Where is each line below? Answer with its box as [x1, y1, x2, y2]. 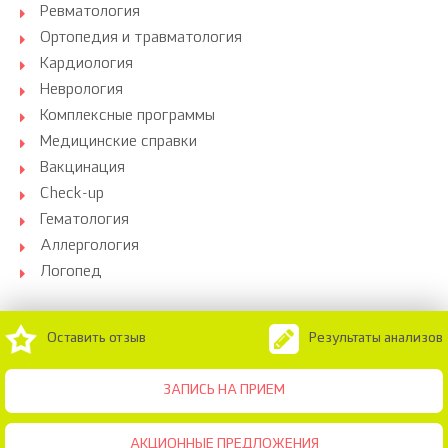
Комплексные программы [40, 109, 215, 124]
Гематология [40, 213, 129, 228]
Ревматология [40, 5, 140, 20]
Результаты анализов [309, 332, 443, 346]
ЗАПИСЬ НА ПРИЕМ [163, 384, 285, 398]
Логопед [40, 265, 102, 280]
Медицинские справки [40, 135, 197, 150]
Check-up [40, 187, 104, 202]
